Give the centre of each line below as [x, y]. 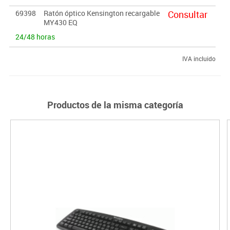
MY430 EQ [60, 22]
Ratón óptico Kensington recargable [101, 13]
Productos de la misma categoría [115, 104]
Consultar [187, 14]
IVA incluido [199, 58]
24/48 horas [35, 36]
